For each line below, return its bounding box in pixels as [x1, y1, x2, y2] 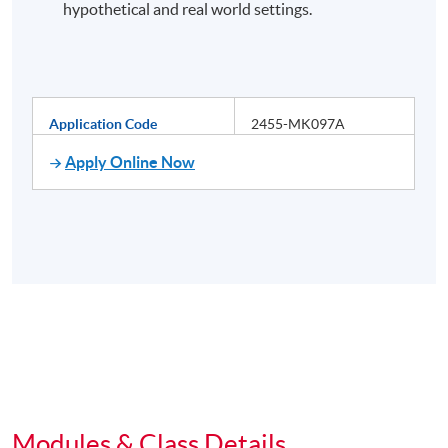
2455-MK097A [251, 116, 346, 133]
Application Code [49, 116, 158, 133]
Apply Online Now [65, 153, 196, 172]
